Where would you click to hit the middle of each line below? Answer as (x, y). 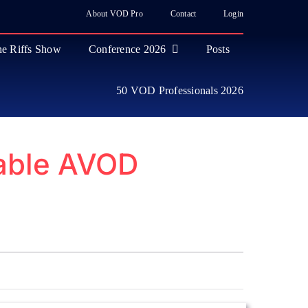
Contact (183, 13)
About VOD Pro (114, 13)
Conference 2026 (127, 49)
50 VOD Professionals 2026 (179, 90)
